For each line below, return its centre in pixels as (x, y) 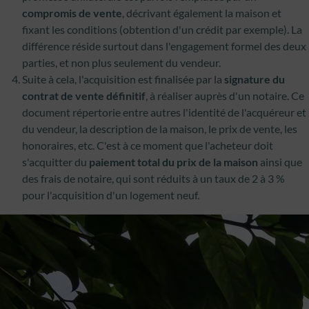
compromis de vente (72, 13)
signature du (255, 79)
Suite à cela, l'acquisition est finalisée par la (123, 79)
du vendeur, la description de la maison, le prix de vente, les (160, 129)
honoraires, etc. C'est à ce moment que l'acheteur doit (148, 145)
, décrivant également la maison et (202, 13)
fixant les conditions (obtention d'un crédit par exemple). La (162, 29)
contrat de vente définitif (84, 96)
